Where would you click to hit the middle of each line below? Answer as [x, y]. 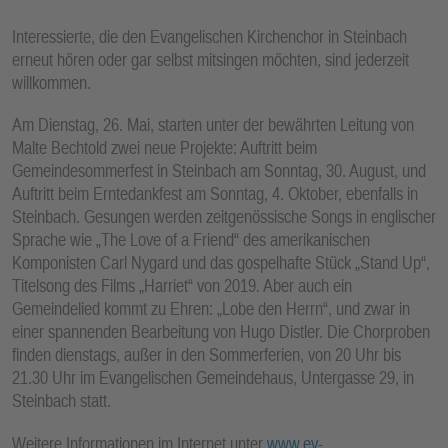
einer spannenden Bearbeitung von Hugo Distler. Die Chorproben [221, 332]
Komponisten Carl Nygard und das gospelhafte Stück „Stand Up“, [221, 263]
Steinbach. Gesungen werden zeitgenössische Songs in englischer [224, 217]
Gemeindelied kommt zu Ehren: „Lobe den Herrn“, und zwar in [211, 309]
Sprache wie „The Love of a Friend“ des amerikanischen [191, 240]
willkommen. [51, 82]
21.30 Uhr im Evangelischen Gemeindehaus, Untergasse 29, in [213, 378]
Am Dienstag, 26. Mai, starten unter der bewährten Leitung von [213, 125]
